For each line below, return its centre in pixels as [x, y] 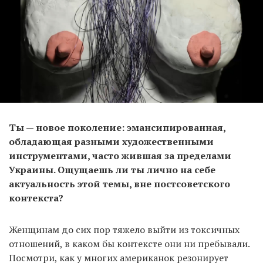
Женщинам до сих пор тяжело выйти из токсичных [124, 230]
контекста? [36, 198]
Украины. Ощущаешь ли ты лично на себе [112, 170]
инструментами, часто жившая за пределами [120, 156]
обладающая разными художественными [111, 142]
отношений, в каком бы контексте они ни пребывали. [129, 244]
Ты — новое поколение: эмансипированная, [117, 128]
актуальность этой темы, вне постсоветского [119, 184]
